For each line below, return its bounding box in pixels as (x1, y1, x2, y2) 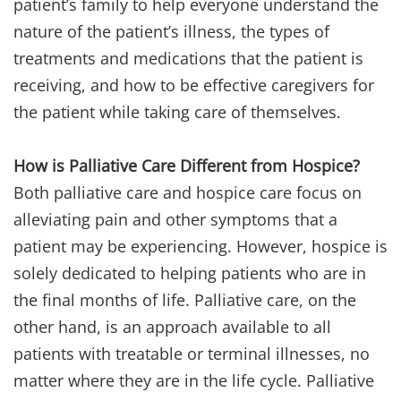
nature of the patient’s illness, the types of (13, 21, 329, 43)
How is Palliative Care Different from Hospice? (13, 155, 360, 177)
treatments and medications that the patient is (13, 47, 363, 70)
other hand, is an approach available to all (13, 316, 331, 338)
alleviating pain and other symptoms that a (13, 209, 337, 231)
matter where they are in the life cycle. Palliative (13, 370, 374, 392)
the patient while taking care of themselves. (13, 101, 341, 124)
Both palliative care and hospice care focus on (13, 182, 362, 204)
